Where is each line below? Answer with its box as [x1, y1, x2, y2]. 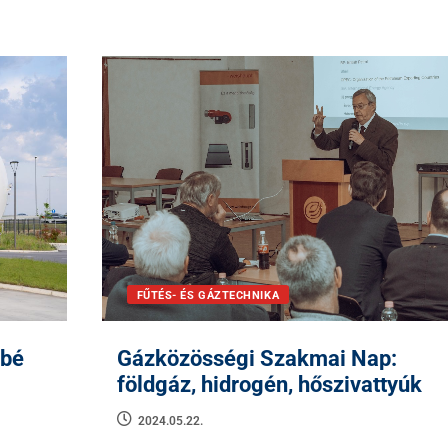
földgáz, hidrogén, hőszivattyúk [116, 372, 422, 398]
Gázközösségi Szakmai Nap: [116, 346, 397, 372]
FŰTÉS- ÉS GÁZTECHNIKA [136, 289, 280, 303]
